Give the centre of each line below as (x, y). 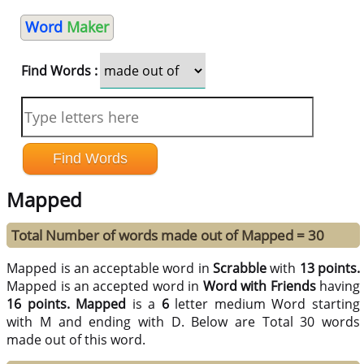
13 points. (329, 269)
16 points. (38, 304)
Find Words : (59, 71)
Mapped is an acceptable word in (110, 269)
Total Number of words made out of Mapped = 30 (168, 236)
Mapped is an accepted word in (105, 286)
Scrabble (240, 269)
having (338, 286)
